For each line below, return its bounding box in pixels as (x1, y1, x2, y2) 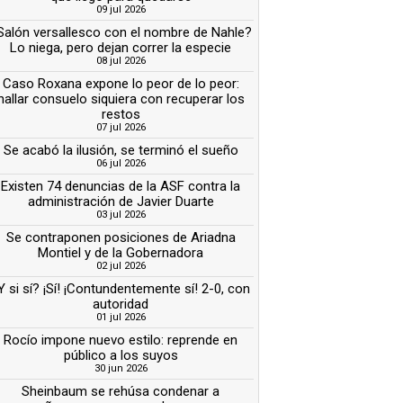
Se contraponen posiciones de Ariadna (5, 228, 236, 246)
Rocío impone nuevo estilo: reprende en (4, 331, 238, 348)
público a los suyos (63, 346, 178, 363)
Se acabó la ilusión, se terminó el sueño (3, 141, 238, 158)
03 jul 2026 (95, 208, 146, 220)
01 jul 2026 (95, 310, 146, 323)
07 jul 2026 (95, 121, 146, 133)
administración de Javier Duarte (27, 193, 214, 210)
